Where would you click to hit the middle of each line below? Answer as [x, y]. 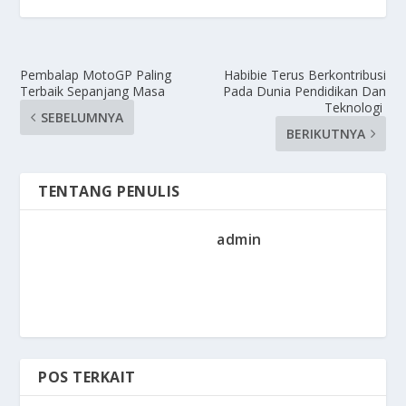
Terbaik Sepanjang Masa [93, 91]
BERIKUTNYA [325, 133]
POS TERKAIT [87, 377]
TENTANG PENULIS [109, 191]
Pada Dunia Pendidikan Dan [304, 91]
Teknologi [355, 107]
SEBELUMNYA [82, 117]
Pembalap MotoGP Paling [96, 74]
